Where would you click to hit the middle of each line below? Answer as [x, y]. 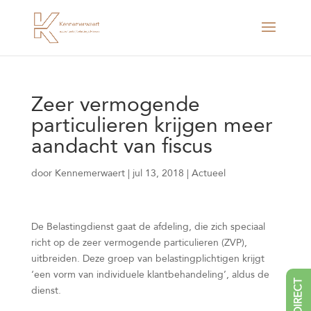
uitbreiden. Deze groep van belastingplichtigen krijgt [148, 259]
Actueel [208, 173]
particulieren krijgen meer [152, 125]
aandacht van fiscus [121, 146]
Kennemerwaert [90, 173]
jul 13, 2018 [158, 173]
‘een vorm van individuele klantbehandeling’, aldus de [150, 275]
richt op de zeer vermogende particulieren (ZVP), [139, 243]
